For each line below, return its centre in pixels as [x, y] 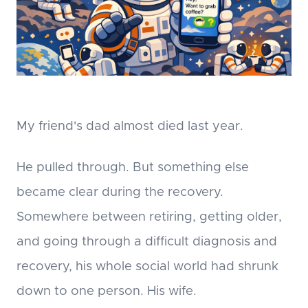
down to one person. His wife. [107, 291]
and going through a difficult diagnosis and [147, 242]
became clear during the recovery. [120, 192]
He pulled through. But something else [133, 168]
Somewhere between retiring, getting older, [149, 217]
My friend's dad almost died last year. [130, 126]
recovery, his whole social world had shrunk [147, 267]
